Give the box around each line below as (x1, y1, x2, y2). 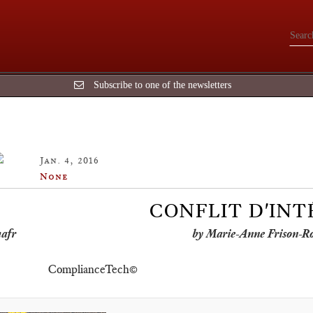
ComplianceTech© (48, 262, 138, 276)
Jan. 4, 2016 (40, 154, 99, 166)
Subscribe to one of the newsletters (93, 80, 231, 90)
